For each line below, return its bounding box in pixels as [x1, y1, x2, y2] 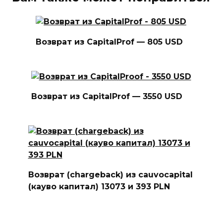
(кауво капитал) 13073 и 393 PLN [28, 182, 170, 192]
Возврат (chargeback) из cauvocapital [28, 170, 193, 180]
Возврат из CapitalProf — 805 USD [36, 37, 183, 47]
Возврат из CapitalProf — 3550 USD [31, 91, 182, 101]
